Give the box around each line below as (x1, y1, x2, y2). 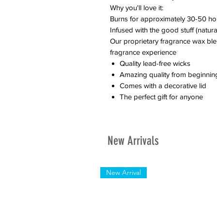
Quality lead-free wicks (120, 59, 190, 68)
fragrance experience (110, 48, 176, 57)
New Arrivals (108, 134, 159, 148)
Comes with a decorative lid (120, 81, 206, 90)
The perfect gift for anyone (120, 93, 203, 101)
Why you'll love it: (110, 3, 163, 12)
